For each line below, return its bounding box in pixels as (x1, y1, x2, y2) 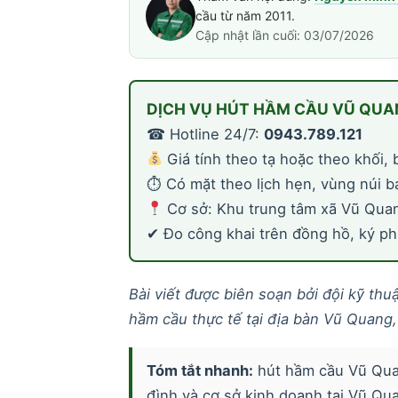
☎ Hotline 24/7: (146, 124, 264, 143)
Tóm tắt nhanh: (146, 361, 253, 379)
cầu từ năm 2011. (195, 7, 295, 23)
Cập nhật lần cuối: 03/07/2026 (195, 27, 374, 43)
